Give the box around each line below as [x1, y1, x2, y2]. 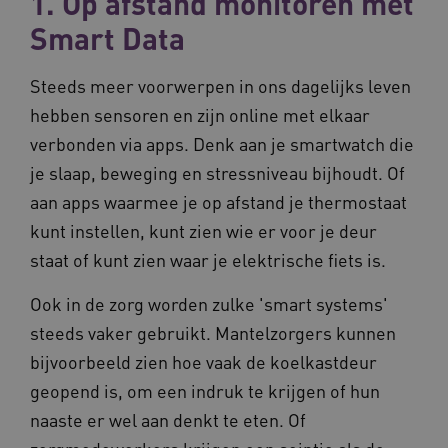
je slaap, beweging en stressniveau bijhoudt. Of [30, 160, 405, 184]
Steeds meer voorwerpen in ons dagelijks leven [30, 73, 411, 97]
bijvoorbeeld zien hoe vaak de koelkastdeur [30, 349, 377, 373]
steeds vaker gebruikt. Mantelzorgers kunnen [30, 320, 396, 344]
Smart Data [30, 18, 185, 57]
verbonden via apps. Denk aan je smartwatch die [30, 131, 414, 155]
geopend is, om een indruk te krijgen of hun [30, 378, 380, 402]
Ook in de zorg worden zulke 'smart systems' [30, 291, 388, 315]
